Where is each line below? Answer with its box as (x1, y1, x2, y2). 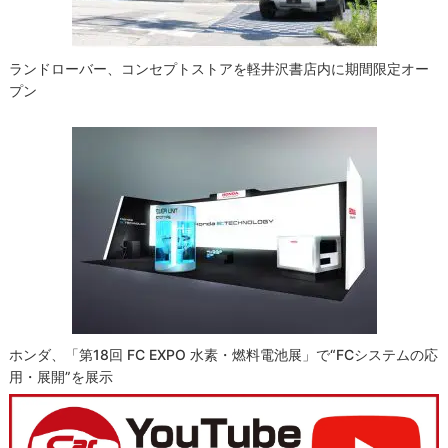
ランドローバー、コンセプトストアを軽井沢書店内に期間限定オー (9, 59, 430, 77)
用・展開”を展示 (9, 367, 114, 385)
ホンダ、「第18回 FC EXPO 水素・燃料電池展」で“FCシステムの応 (9, 345, 439, 363)
